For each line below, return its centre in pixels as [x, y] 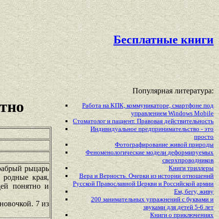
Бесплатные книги [164, 39]
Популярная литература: [173, 91]
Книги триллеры [191, 168]
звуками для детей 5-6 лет [178, 207]
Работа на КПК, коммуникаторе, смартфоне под [148, 106]
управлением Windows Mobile [172, 113]
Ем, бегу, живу [194, 192]
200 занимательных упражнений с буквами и [152, 199]
